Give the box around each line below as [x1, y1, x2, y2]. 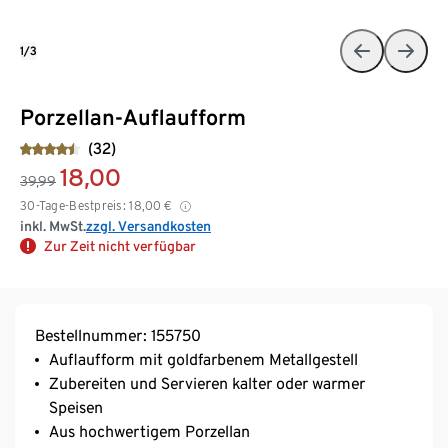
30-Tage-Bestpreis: [20, 197, 127, 213]
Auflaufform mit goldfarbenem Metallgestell [49, 349, 358, 369]
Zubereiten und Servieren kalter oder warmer [49, 373, 365, 393]
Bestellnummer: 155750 [35, 325, 201, 345]
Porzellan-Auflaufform [20, 103, 246, 130]
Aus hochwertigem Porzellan [49, 421, 250, 441]
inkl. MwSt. [20, 217, 86, 234]
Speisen [49, 397, 103, 417]
